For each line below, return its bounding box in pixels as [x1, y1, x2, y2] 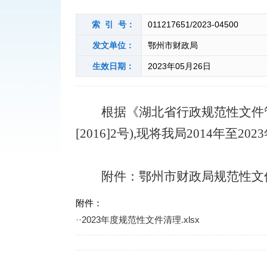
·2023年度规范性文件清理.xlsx [79, 215, 200, 225]
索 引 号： [92, 20, 135, 29]
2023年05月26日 [148, 61, 211, 71]
